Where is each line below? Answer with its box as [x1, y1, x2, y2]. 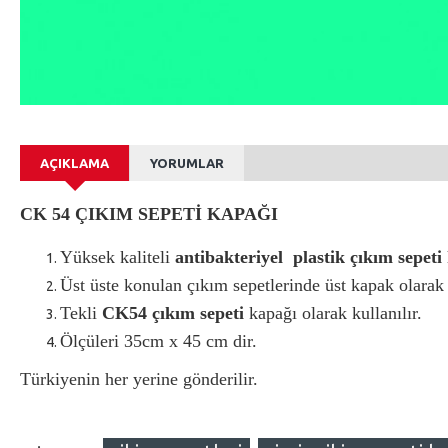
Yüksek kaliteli [60, 247, 175, 267]
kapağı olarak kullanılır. [244, 303, 422, 323]
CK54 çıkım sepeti [102, 303, 244, 323]
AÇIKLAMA [40, 156, 109, 170]
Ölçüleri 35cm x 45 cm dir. [60, 331, 257, 351]
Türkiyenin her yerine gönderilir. [20, 369, 258, 389]
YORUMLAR [150, 156, 224, 170]
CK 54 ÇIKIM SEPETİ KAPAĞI [20, 204, 278, 224]
